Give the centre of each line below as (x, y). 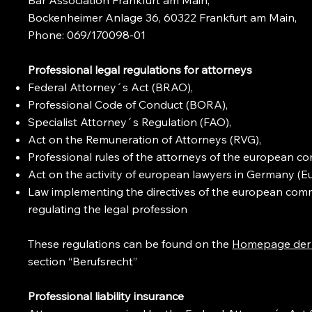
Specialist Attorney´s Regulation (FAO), (130, 122)
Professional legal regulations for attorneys (142, 69)
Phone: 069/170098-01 (87, 34)
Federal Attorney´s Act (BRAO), (111, 87)
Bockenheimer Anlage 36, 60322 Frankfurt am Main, (163, 17)
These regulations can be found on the (130, 243)
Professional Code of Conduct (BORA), (128, 104)
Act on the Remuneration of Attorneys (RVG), (145, 139)
